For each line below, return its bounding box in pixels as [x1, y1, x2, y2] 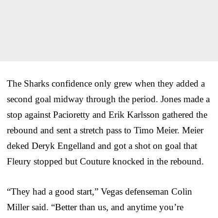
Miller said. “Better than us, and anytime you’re [7, 201, 183, 212]
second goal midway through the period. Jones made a [7, 93, 210, 104]
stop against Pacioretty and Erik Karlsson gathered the [7, 109, 207, 120]
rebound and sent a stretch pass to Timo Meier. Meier [7, 125, 203, 135]
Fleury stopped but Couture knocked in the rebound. [7, 156, 204, 166]
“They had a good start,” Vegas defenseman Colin [7, 186, 192, 197]
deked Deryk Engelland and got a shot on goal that [7, 140, 197, 151]
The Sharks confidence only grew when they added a [7, 78, 205, 89]
